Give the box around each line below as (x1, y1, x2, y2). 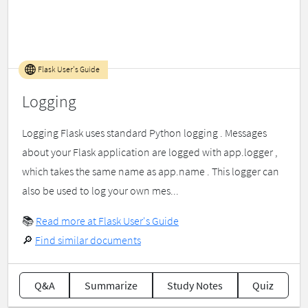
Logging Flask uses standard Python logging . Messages (22, 126, 267, 140)
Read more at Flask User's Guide (36, 214, 179, 228)
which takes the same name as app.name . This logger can (22, 164, 279, 179)
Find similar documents (35, 233, 141, 247)
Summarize (84, 278, 137, 293)
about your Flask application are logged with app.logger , (22, 145, 278, 159)
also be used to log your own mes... (22, 184, 179, 198)
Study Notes (167, 278, 223, 293)
